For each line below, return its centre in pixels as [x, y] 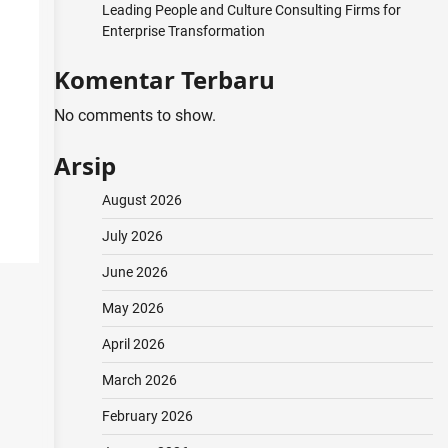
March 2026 [139, 380]
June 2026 [134, 272]
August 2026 [141, 200]
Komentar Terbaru [164, 79]
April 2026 [133, 344]
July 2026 [132, 236]
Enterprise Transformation [183, 31]
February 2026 [147, 416]
